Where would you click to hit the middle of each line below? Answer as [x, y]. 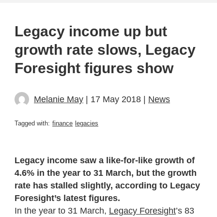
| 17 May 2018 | [116, 99]
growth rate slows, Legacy [105, 49]
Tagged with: [32, 123]
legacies [87, 123]
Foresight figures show [94, 68]
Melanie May [59, 99]
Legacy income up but [91, 31]
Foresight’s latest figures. [67, 198]
